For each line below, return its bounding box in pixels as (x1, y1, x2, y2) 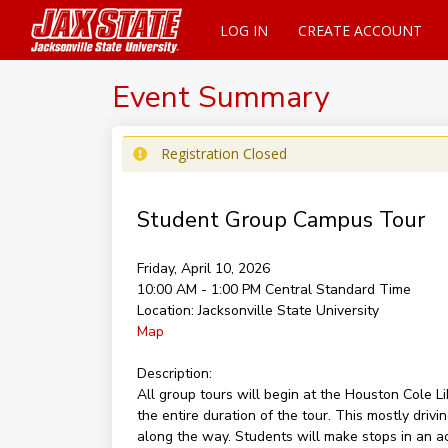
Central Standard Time (264, 280, 411, 299)
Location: (136, 301, 194, 320)
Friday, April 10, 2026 (136, 259, 270, 278)
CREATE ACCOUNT (297, 21, 422, 40)
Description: (136, 364, 212, 383)
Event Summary (111, 77, 329, 118)
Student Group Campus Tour (136, 205, 425, 235)
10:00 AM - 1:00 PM (136, 280, 265, 299)
